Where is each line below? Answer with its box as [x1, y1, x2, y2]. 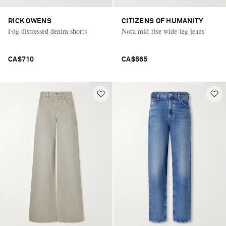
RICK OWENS [8, 18, 51, 25]
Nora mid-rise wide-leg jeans [122, 26, 204, 36]
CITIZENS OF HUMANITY [122, 18, 204, 25]
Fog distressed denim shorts [8, 26, 87, 36]
